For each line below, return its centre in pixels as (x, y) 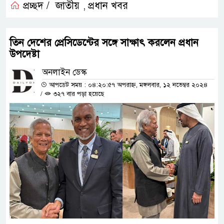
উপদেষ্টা (24, 54)
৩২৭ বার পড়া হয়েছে (77, 94)
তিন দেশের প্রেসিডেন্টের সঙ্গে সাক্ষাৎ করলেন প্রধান (104, 42)
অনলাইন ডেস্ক (64, 72)
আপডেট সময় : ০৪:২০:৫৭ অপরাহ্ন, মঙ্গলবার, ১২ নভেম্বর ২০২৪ (127, 85)
